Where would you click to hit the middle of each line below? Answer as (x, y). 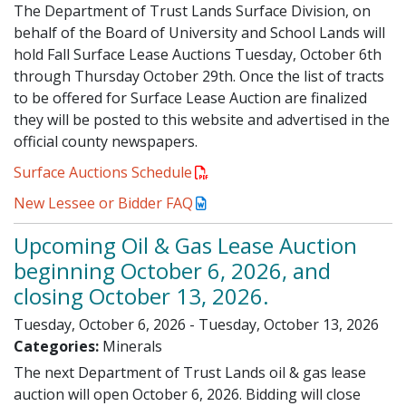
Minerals (132, 347)
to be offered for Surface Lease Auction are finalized (190, 98)
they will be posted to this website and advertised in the (202, 120)
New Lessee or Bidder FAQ (103, 203)
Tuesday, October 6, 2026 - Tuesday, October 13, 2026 (196, 325)
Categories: (56, 347)
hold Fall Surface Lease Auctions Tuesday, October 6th (198, 55)
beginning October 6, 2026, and (172, 271)
